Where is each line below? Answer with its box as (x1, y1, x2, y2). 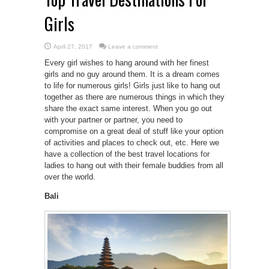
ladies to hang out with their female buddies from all (44, 161, 223, 170)
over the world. (44, 172, 95, 181)
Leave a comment (108, 43, 158, 50)
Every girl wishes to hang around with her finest (44, 58, 209, 67)
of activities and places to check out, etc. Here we (44, 138, 219, 147)
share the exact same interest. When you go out (44, 104, 212, 113)
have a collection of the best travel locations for (44, 150, 210, 159)
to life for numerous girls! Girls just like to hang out (44, 81, 220, 90)
